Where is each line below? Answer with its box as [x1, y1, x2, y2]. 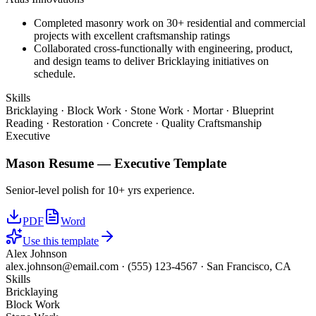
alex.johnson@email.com [6, 260, 119, 273]
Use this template [23, 235, 99, 248]
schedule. [34, 68, 75, 80]
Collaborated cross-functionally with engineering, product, [34, 42, 293, 54]
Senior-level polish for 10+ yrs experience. [6, 184, 195, 197]
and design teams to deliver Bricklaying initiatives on [34, 55, 269, 67]
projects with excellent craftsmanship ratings [34, 30, 230, 42]
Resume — [45, 155, 114, 171]
